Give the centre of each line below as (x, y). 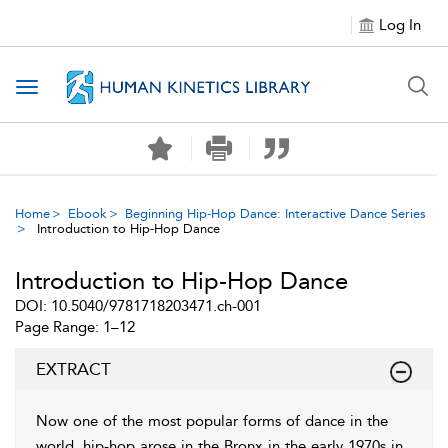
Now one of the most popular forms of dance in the (212, 421)
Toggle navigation (91, 88)
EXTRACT (73, 369)
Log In (400, 25)
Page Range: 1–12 (75, 327)
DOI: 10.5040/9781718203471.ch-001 (138, 306)
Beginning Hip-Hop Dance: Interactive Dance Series (275, 213)
